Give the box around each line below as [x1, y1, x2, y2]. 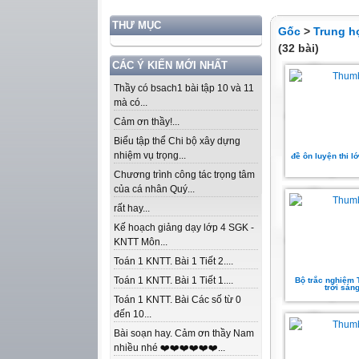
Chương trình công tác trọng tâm [114, 169, 255, 180]
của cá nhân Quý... [114, 184, 195, 195]
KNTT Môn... [114, 236, 167, 248]
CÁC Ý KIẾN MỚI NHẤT [112, 59, 228, 71]
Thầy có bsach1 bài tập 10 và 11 [114, 83, 254, 94]
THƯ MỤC [112, 19, 161, 31]
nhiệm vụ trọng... [114, 150, 186, 161]
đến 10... [114, 309, 151, 320]
